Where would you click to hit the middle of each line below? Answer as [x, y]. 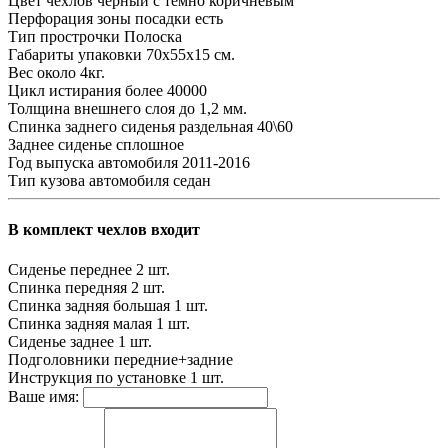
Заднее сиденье [60, 145]
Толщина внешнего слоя [91, 109]
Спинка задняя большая [89, 305]
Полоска [153, 37]
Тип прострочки [64, 37]
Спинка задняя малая [80, 323]
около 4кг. [71, 73]
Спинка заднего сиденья [91, 127]
